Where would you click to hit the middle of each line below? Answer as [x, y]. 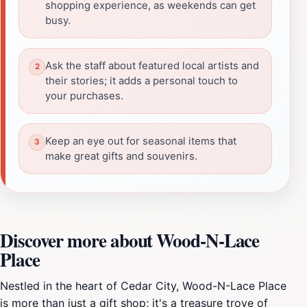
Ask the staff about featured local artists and [152, 65]
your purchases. [84, 96]
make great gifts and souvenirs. [121, 156]
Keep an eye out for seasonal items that [141, 141]
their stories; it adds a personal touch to [142, 81]
